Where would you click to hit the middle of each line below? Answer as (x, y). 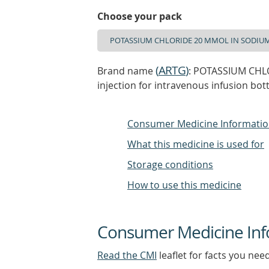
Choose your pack (140, 16)
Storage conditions (170, 165)
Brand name (126, 71)
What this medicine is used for (196, 144)
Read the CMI (127, 255)
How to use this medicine (184, 185)
